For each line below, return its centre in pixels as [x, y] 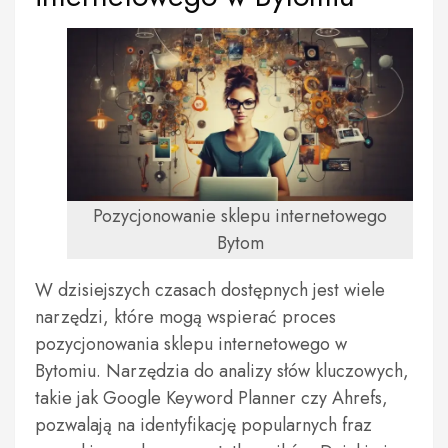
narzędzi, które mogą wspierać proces [185, 317]
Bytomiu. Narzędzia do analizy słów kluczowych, [222, 371]
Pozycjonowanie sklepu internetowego [240, 216]
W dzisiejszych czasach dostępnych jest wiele [210, 290]
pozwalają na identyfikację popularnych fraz [203, 425]
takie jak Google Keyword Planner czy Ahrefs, [211, 398]
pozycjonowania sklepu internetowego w [191, 344]
